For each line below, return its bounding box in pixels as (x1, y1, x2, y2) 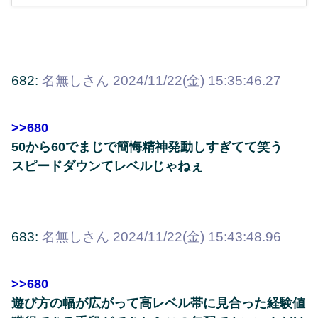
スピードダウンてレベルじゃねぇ (11, 158, 203, 173)
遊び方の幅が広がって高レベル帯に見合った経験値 (11, 296, 305, 311)
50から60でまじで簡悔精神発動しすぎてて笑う (11, 139, 283, 154)
